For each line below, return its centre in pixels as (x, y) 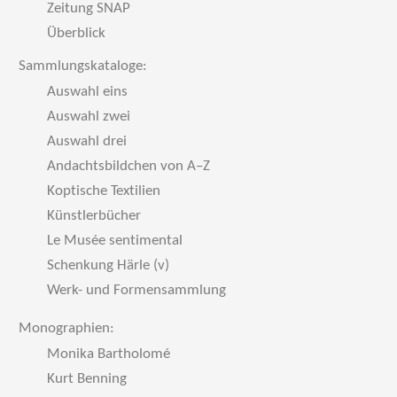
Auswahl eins (87, 92)
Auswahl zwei (89, 117)
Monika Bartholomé (109, 354)
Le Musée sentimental (115, 241)
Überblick (76, 33)
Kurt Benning (87, 379)
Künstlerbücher (94, 216)
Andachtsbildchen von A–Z (128, 166)
